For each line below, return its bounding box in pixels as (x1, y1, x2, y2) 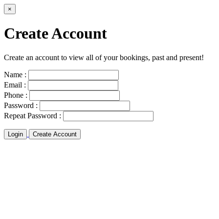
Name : (4, 70, 26, 79)
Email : (4, 80, 26, 89)
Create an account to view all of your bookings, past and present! (4, 53, 204, 62)
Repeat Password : (4, 111, 61, 120)
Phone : (4, 90, 27, 99)
